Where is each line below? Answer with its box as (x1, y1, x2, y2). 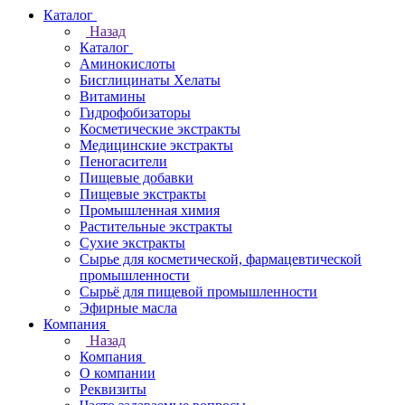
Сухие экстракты (80, 235, 185, 250)
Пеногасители (80, 154, 167, 169)
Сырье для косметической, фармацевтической (80, 251, 362, 267)
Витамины (80, 89, 146, 104)
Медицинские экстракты (80, 137, 233, 153)
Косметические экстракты (80, 121, 240, 137)
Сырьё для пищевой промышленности (80, 284, 317, 299)
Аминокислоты (80, 56, 175, 71)
